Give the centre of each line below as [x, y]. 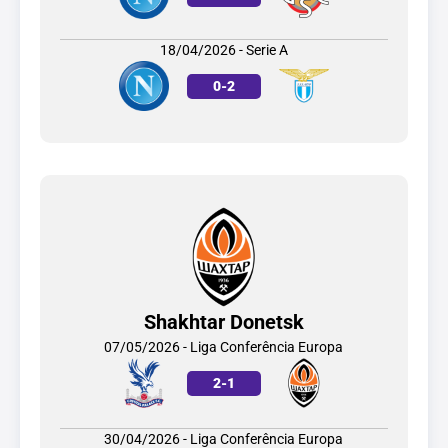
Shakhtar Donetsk [223, 322]
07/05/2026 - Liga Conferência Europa [224, 347]
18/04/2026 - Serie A [223, 50]
